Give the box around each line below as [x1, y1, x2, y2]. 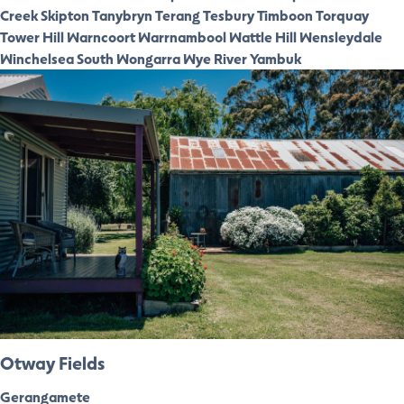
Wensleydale [299, 26, 382, 47]
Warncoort [67, 26, 135, 47]
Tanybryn [92, 5, 152, 25]
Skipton [41, 5, 89, 25]
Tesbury [203, 5, 254, 25]
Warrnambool [138, 26, 226, 47]
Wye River [183, 48, 247, 69]
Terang [155, 5, 200, 25]
